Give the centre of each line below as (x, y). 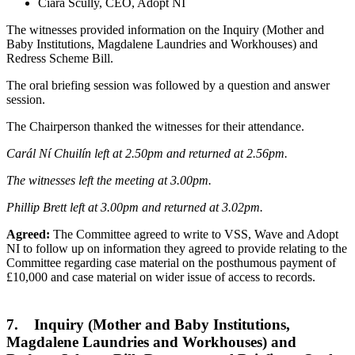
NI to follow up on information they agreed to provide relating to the (177, 248)
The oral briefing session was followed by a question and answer (168, 85)
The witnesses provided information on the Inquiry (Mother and (165, 29)
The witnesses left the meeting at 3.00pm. (109, 180)
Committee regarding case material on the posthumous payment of (171, 262)
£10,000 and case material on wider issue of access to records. (161, 277)
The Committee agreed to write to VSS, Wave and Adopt (194, 234)
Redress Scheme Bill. (60, 58)
